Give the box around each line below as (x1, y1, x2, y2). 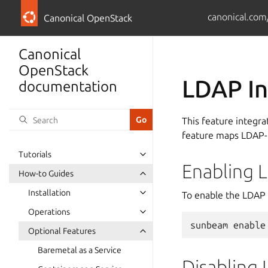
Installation (28, 188, 71, 197)
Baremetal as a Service (38, 245, 121, 255)
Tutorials (19, 150, 51, 159)
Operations (28, 207, 70, 217)
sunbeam (190, 220, 228, 230)
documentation (19, 78, 117, 95)
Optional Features (28, 226, 96, 236)
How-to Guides (19, 169, 74, 178)
